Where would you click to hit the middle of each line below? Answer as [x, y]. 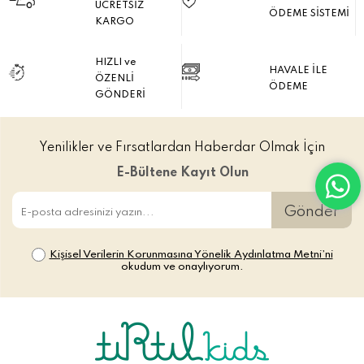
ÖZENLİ [114, 79]
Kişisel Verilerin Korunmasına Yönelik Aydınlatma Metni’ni [191, 254]
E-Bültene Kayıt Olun [182, 173]
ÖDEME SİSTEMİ [309, 14]
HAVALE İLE [298, 71]
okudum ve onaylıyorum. [182, 266]
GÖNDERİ [120, 95]
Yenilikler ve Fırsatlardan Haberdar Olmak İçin [182, 147]
